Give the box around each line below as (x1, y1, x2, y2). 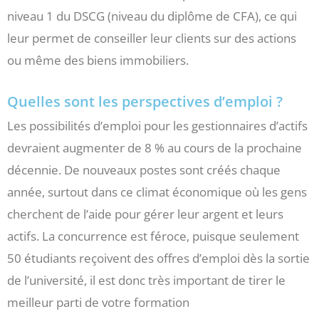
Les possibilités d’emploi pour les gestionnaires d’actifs (7, 117, 308, 135)
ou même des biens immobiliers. (7, 52, 189, 69)
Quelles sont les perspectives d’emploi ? (7, 92, 283, 112)
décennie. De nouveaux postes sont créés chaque (7, 162, 281, 179)
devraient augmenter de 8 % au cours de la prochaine (7, 140, 302, 157)
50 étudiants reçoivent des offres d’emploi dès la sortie (7, 250, 310, 267)
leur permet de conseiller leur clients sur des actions (7, 30, 296, 47)
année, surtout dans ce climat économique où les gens (7, 184, 307, 201)
